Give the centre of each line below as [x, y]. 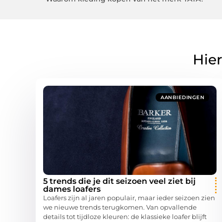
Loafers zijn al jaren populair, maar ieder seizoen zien [129, 198]
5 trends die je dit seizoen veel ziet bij [119, 181]
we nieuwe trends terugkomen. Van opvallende [120, 207]
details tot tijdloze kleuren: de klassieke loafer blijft [125, 217]
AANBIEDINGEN [182, 98]
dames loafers [72, 189]
